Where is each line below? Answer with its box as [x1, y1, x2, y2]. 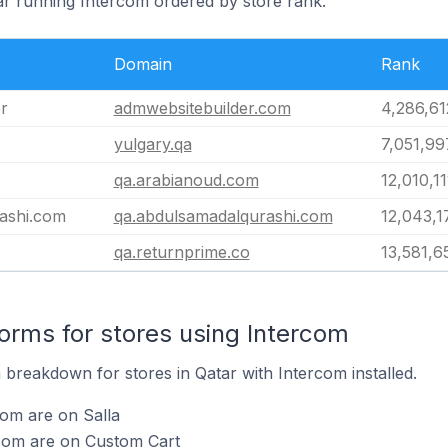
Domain [113, 54, 172, 74]
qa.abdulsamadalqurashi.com [113, 206, 333, 226]
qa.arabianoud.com [113, 170, 259, 190]
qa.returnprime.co [113, 242, 250, 262]
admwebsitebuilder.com [113, 98, 291, 118]
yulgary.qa [113, 134, 192, 154]
